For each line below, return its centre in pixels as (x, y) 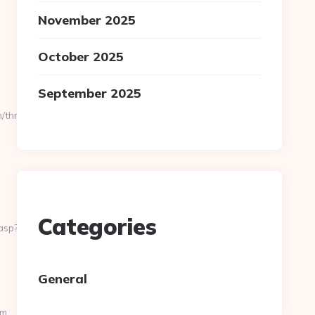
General (63, 279)
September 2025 (90, 93)
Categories (97, 226)
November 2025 (87, 20)
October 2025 (81, 57)
